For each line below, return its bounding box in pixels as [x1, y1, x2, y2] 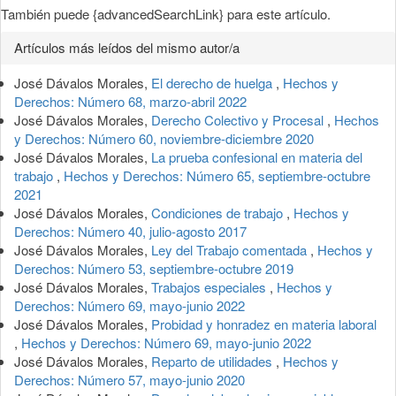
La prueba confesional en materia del [151, 147, 362, 166]
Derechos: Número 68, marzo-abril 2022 [14, 91, 247, 110]
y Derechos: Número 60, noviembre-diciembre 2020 [14, 128, 314, 148]
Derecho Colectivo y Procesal [151, 110, 327, 129]
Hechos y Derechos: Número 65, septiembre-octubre [64, 165, 370, 185]
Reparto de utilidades [151, 351, 276, 370]
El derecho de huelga [151, 72, 276, 92]
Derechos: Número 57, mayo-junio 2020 [14, 369, 245, 389]
